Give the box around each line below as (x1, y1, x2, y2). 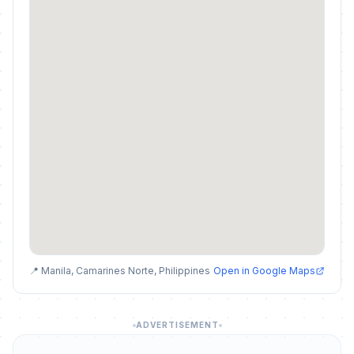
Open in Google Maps (213, 265, 315, 277)
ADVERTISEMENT (135, 320, 219, 330)
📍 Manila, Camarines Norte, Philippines (29, 265, 210, 277)
